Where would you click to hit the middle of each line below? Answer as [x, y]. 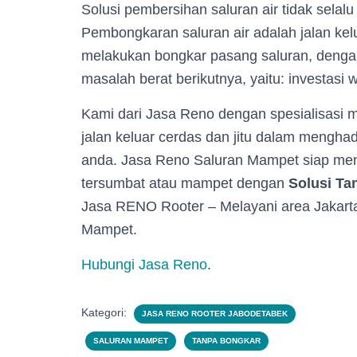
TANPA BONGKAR [226, 341]
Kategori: [106, 312]
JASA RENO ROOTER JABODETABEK [215, 314]
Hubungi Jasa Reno [144, 265]
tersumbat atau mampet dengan [185, 183]
